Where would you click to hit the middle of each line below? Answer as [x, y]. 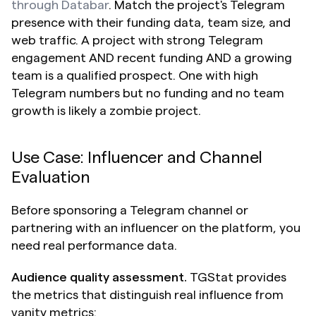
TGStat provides [237, 277]
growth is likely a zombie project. [106, 110]
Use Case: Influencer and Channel [137, 158]
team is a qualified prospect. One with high [135, 75]
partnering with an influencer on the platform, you [156, 227]
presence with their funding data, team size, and [151, 22]
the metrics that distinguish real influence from [147, 294]
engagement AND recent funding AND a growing [152, 57]
